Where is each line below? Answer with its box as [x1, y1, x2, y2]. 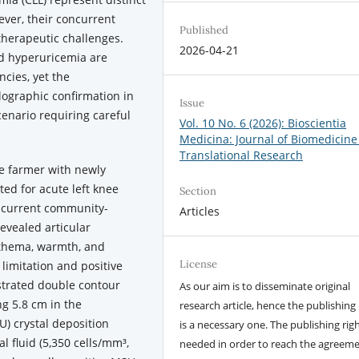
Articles [179, 204, 220, 220]
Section [179, 184, 217, 199]
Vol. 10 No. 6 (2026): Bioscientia [179, 115, 347, 131]
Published [179, 23, 229, 38]
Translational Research [179, 147, 304, 163]
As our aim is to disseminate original [179, 279, 351, 294]
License [179, 257, 218, 272]
